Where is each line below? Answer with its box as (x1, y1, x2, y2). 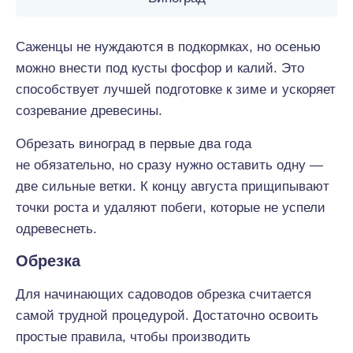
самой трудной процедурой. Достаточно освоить (16, 308, 318, 323)
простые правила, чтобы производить (16, 329, 251, 344)
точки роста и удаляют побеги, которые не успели (16, 200, 325, 215)
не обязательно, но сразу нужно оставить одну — (16, 158, 323, 173)
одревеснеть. (16, 221, 97, 236)
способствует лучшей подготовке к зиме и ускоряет (16, 82, 336, 97)
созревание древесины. (16, 103, 162, 118)
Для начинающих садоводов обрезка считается (16, 287, 311, 302)
